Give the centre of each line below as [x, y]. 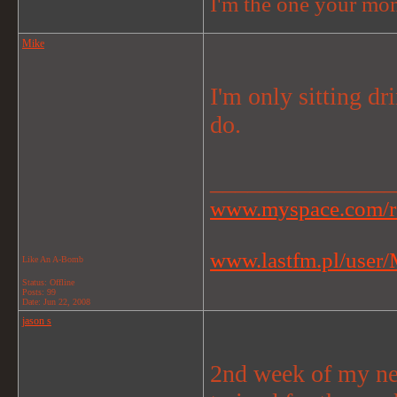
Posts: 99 [39, 292]
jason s [37, 321]
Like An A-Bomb [53, 259]
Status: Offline [48, 282]
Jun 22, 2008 [67, 302]
